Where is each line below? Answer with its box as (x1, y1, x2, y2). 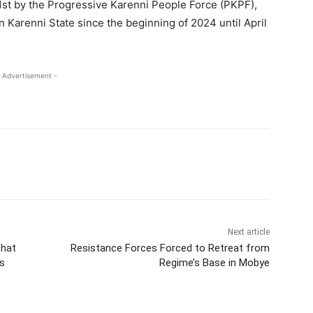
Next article (227, 227, 270, 238)
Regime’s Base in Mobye (159, 256, 270, 270)
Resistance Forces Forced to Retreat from (70, 242, 270, 255)
